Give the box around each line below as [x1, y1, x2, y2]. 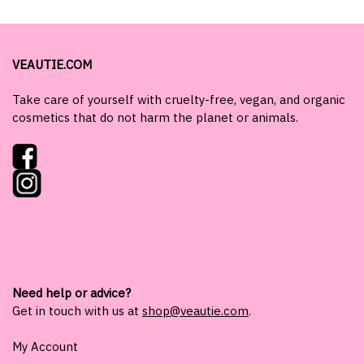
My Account [12, 338, 78, 354]
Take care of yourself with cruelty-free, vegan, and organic [12, 92, 345, 108]
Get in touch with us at [12, 303, 142, 319]
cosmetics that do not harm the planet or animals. [12, 110, 298, 126]
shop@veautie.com [142, 303, 249, 319]
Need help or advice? [12, 285, 131, 301]
